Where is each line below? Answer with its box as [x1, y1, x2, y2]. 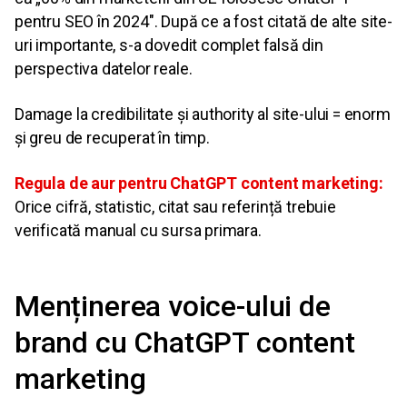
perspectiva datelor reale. [15, 59, 193, 79]
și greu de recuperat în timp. [15, 128, 210, 148]
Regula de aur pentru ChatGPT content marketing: [15, 174, 383, 194]
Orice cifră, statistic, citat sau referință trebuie [15, 197, 336, 217]
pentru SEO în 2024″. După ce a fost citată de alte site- [15, 12, 392, 32]
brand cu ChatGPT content [15, 325, 355, 361]
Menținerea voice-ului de [15, 289, 331, 324]
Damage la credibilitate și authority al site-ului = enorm [15, 104, 391, 124]
